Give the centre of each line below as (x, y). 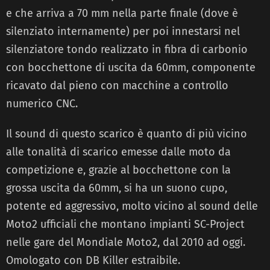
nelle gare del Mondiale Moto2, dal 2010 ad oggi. (126, 243)
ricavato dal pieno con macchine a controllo (117, 86)
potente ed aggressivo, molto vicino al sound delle (132, 206)
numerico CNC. (42, 104)
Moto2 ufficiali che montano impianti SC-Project (125, 224)
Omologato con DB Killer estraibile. (93, 261)
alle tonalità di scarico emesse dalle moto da (118, 152)
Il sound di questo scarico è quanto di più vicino (127, 134)
